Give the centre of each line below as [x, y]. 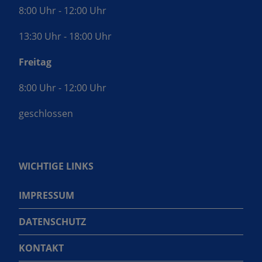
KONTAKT [41, 248]
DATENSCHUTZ [52, 221]
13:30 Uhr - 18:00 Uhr [65, 36]
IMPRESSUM [46, 195]
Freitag [35, 62]
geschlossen [47, 113]
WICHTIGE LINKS [56, 166]
